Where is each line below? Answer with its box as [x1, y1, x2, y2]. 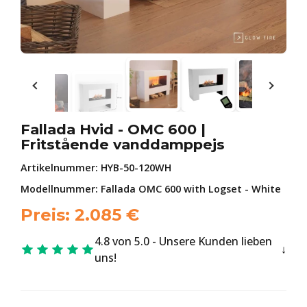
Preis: [21, 205, 75, 225]
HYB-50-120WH [101, 161, 171, 174]
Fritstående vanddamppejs [21, 136, 225, 153]
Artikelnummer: [21, 161, 101, 174]
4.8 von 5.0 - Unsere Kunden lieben [95, 234, 272, 249]
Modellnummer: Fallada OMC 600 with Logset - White [21, 182, 281, 195]
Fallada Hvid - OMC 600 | [21, 121, 206, 138]
